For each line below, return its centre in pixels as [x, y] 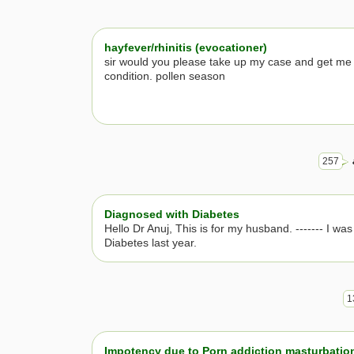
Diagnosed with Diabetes [172, 214]
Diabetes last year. [151, 242]
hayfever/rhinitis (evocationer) [186, 48]
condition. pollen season [165, 76]
